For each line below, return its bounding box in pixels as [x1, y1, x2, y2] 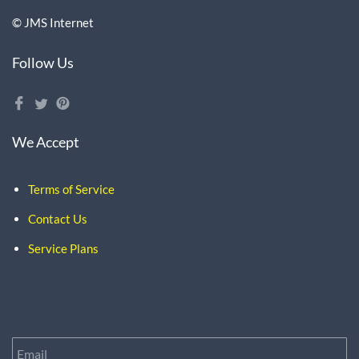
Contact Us [28, 212, 87, 227]
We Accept [12, 133, 79, 151]
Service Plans [28, 241, 99, 256]
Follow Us [12, 54, 74, 72]
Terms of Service [28, 182, 115, 197]
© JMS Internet [12, 15, 94, 30]
